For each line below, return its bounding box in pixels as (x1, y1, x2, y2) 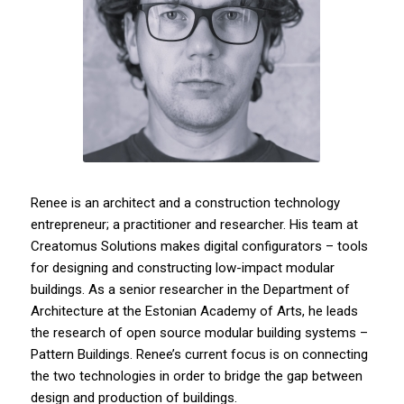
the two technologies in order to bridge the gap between (30, 367, 363, 384)
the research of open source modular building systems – (30, 324, 368, 341)
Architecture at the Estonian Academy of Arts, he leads (30, 302, 358, 319)
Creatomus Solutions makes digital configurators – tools (30, 237, 368, 254)
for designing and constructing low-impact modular (30, 259, 335, 276)
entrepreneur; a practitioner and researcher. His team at (30, 216, 358, 233)
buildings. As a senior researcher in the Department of (30, 280, 350, 298)
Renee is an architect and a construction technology (30, 194, 340, 211)
